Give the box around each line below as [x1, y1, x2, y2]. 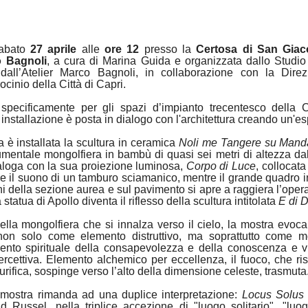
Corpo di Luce [186, 159, 256, 172]
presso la [144, 43, 197, 55]
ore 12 [104, 43, 144, 55]
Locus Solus [241, 288, 304, 300]
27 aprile [30, 43, 82, 55]
